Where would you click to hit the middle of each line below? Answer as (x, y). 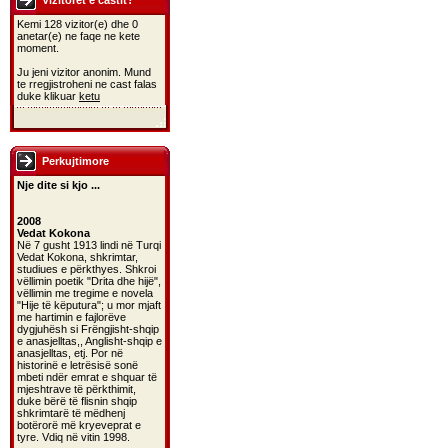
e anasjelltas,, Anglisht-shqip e (89, 341)
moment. (38, 48)
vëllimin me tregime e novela (85, 293)
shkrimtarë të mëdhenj (71, 413)
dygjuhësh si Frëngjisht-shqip (88, 329)
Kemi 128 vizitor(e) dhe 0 (77, 24)
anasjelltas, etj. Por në (70, 353)
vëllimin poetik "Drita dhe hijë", (89, 281)
